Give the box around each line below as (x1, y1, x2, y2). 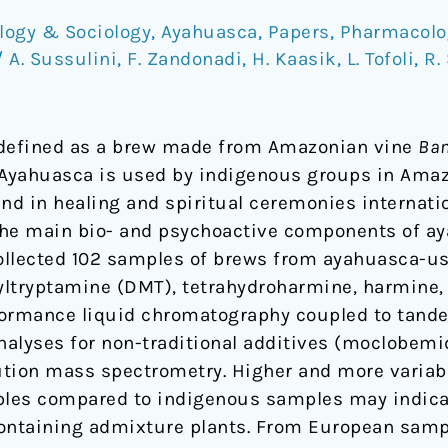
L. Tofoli (346, 47, 414, 70)
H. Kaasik (252, 47, 337, 70)
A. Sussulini (9, 47, 117, 70)
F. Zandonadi (127, 47, 242, 70)
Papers (267, 20, 330, 43)
